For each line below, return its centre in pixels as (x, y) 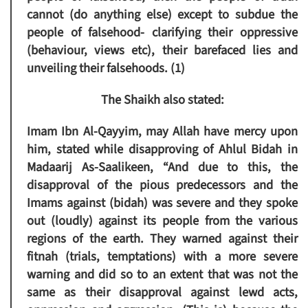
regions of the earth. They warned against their (162, 239)
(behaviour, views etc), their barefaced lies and (162, 51)
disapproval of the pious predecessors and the (162, 185)
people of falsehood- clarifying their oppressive (162, 33)
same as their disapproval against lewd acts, (162, 293)
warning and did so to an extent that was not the (162, 275)
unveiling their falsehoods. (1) (106, 68)
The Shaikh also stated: (162, 100)
